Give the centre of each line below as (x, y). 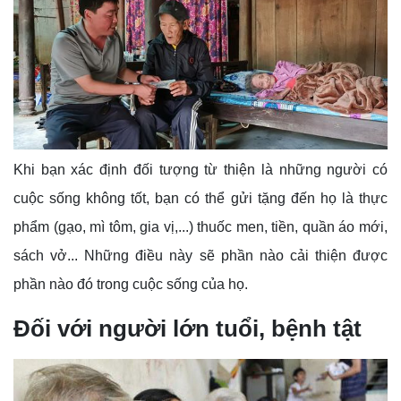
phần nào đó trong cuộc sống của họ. (131, 285)
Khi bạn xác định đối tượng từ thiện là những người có (200, 170)
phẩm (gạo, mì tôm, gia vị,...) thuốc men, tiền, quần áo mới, (200, 227)
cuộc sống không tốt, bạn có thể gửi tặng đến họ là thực (200, 199)
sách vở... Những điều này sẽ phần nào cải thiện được (200, 256)
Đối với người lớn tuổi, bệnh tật (188, 329)
